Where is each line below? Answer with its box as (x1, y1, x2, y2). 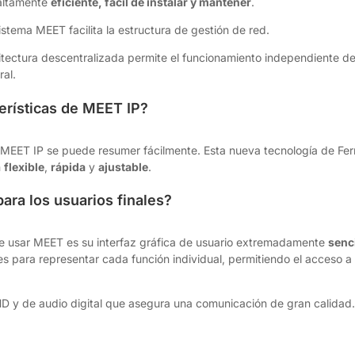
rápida (51, 159, 86, 174)
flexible (4, 159, 45, 174)
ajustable (98, 159, 149, 174)
